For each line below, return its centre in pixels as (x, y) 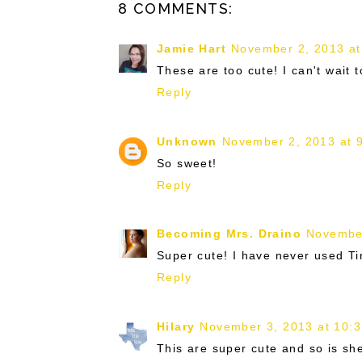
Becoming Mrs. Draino (229, 234)
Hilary (176, 326)
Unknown (187, 141)
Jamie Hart (192, 49)
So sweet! (187, 163)
